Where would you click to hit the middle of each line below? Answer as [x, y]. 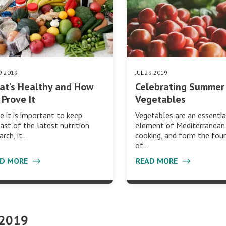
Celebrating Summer [180, 87]
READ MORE [158, 161]
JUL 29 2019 [152, 73]
